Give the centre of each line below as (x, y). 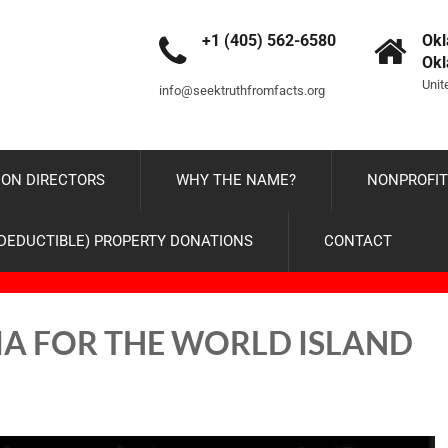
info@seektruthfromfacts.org (242, 90)
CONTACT (358, 241)
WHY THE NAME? (236, 180)
